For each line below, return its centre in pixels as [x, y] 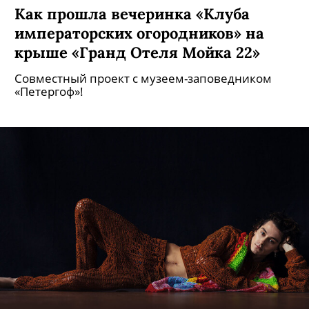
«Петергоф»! [49, 91]
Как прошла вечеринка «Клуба [132, 13]
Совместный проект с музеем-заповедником [143, 78]
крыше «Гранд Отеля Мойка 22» [137, 52]
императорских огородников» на [139, 33]
